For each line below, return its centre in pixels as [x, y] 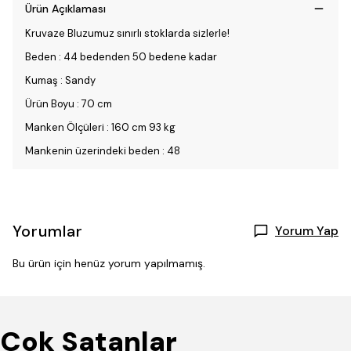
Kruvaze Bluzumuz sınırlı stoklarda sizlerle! [127, 33]
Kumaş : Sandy [60, 80]
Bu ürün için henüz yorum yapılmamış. [109, 263]
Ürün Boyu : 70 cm [69, 104]
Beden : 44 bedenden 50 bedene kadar [121, 57]
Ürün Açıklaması [65, 9]
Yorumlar [48, 231]
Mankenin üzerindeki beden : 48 [104, 151]
